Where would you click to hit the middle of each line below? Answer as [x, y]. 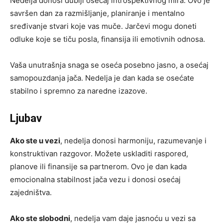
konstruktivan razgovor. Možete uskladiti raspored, [99, 153]
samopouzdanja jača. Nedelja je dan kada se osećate [102, 78]
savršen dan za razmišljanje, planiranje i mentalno [97, 13]
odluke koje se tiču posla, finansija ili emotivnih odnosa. [108, 39]
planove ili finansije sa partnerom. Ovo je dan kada [98, 166]
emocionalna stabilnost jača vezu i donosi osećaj [95, 179]
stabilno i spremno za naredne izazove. [79, 91]
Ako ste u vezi [35, 140]
